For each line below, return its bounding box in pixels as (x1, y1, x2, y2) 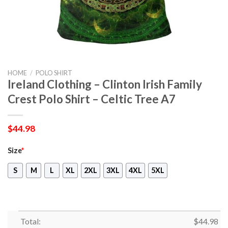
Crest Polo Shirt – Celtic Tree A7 (8, 92, 176, 106)
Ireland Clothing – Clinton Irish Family (8, 77, 202, 91)
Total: (20, 216, 41, 226)
